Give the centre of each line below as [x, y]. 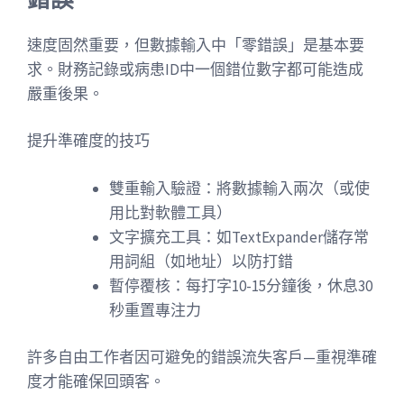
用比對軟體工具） [170, 212]
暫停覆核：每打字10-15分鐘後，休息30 [241, 285]
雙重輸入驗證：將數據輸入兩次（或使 [239, 188]
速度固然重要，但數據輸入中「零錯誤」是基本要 [196, 45]
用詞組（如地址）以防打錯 [201, 261]
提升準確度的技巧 [88, 141]
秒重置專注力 [155, 310]
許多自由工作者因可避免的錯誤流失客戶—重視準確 [202, 357]
